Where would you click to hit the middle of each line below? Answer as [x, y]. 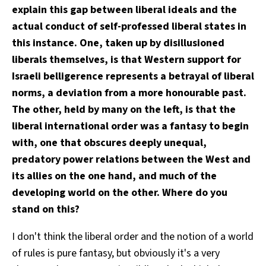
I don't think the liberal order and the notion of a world [133, 236]
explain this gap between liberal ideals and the [124, 9]
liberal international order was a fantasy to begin [130, 126]
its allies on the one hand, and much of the [114, 176]
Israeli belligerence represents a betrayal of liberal [133, 76]
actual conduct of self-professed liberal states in [129, 26]
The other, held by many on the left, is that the [124, 109]
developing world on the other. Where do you [120, 192]
